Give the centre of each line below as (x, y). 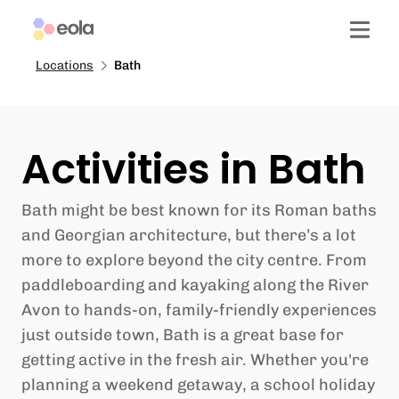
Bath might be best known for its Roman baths (199, 210)
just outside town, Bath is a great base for (183, 335)
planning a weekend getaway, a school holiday (198, 385)
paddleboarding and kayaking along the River (195, 285)
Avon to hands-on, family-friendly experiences (199, 310)
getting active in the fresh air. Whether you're (195, 360)
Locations (65, 65)
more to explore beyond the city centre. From (194, 260)
